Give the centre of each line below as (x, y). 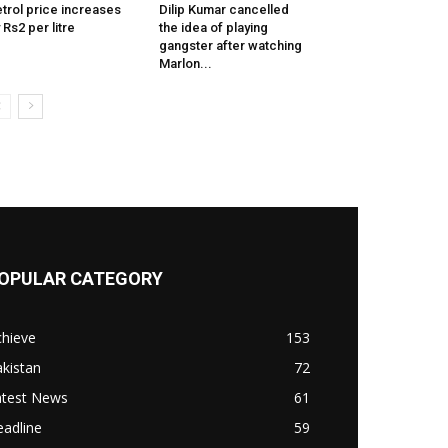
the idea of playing (213, 28)
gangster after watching (230, 46)
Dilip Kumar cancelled (223, 10)
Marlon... (185, 64)
